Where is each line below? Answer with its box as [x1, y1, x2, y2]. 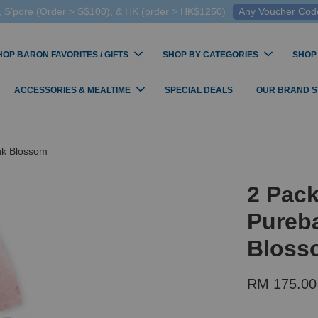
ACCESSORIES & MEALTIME [13, 85, 131, 95]
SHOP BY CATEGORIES [162, 50, 258, 60]
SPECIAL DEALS [164, 85, 233, 95]
